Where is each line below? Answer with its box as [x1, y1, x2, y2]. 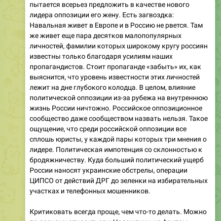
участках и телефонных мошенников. [30, 186, 150, 195]
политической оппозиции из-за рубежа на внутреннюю [30, 93, 208, 102]
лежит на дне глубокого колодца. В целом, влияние [30, 83, 195, 91]
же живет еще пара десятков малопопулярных [30, 31, 182, 39]
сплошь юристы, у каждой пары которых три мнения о [30, 135, 207, 143]
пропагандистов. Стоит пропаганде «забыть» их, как [30, 62, 201, 71]
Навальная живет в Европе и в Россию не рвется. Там [30, 21, 203, 29]
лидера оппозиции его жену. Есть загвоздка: [30, 10, 174, 19]
